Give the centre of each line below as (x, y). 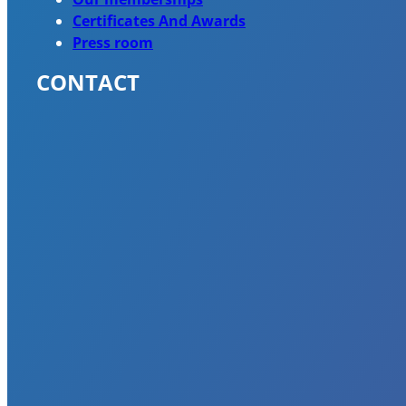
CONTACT (88, 82)
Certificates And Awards (159, 20)
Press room (113, 42)
